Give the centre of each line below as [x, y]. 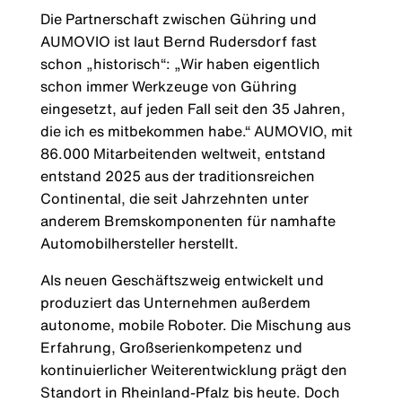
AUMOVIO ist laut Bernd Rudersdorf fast [178, 42]
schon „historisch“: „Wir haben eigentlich [180, 64]
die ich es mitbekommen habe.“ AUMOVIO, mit [196, 131]
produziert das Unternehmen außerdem [175, 303]
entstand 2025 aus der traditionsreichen [177, 176]
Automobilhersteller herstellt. [139, 244]
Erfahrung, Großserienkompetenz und [171, 348]
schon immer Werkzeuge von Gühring [168, 87]
